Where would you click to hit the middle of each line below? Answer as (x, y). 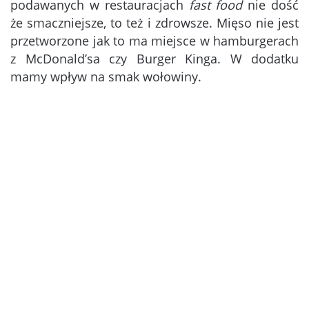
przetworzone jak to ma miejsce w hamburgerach (154, 41)
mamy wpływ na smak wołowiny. (106, 77)
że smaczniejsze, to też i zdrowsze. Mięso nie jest (154, 23)
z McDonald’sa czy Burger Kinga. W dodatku (154, 59)
